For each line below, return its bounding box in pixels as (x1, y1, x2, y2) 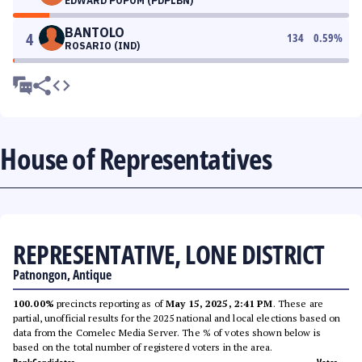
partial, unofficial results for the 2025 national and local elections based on (13, 312, 341, 324)
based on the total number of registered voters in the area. (13, 341, 273, 353)
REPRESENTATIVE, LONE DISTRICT (13, 237, 325, 271)
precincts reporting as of (53, 297, 166, 309)
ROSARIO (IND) (65, 40, 140, 52)
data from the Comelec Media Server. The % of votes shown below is (13, 326, 321, 339)
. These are (272, 297, 323, 309)
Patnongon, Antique (13, 266, 112, 284)
